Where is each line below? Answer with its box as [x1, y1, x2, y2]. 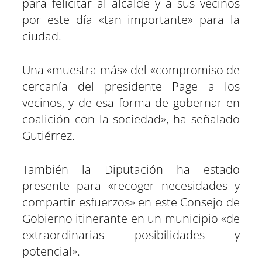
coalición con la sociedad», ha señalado [22, 111, 240, 127]
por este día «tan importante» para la [22, 12, 240, 28]
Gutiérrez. [22, 127, 75, 144]
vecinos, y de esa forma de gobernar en [22, 95, 240, 111]
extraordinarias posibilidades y [22, 227, 240, 243]
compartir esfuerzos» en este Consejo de [22, 194, 240, 211]
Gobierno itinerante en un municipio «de [22, 211, 240, 227]
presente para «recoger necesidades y [22, 178, 240, 194]
